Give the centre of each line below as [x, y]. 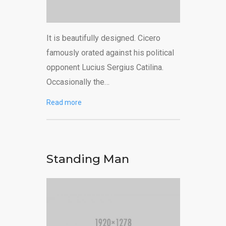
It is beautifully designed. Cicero [103, 38]
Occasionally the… [78, 82]
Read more [64, 102]
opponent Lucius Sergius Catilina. [105, 67]
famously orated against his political [110, 52]
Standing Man [88, 159]
